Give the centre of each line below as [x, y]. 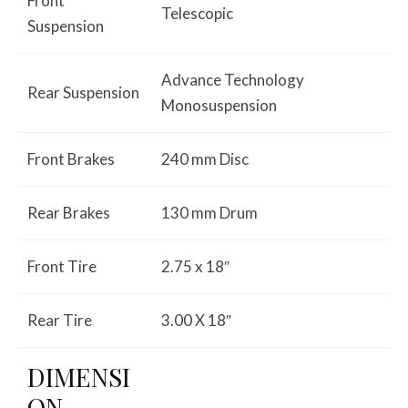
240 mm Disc [205, 159]
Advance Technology [233, 80]
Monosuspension [219, 105]
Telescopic [197, 13]
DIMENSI [79, 377]
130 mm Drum [209, 213]
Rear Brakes [69, 213]
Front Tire [62, 266]
